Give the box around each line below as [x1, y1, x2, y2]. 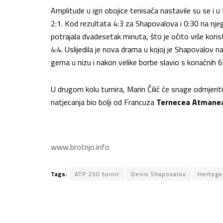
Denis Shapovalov [131, 169, 186, 179]
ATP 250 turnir [75, 169, 119, 179]
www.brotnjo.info [51, 141, 111, 153]
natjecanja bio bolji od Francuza [51, 96, 156, 109]
